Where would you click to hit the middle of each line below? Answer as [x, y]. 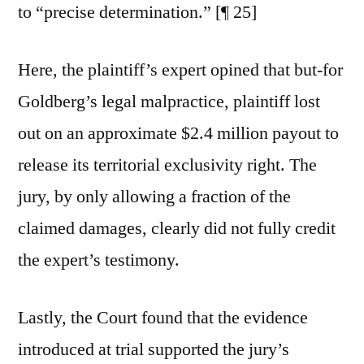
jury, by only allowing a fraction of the [154, 197]
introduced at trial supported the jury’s [154, 349]
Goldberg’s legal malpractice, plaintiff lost [169, 102]
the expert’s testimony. [99, 260]
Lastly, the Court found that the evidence [163, 318]
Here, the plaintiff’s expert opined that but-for [180, 70]
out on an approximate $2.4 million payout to [178, 133]
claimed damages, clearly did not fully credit [177, 228]
